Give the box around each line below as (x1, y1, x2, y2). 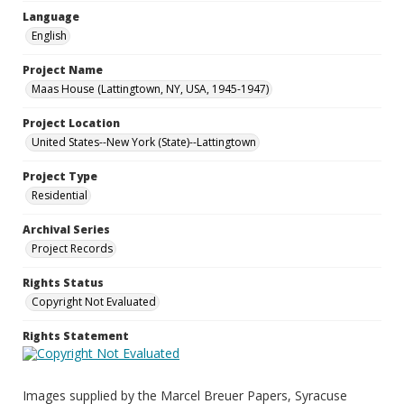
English (32, 28, 67, 43)
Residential (32, 188, 87, 203)
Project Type (23, 169, 97, 184)
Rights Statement (23, 328, 129, 344)
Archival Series (23, 222, 110, 237)
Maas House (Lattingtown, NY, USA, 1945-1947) (32, 81, 269, 96)
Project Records (32, 241, 113, 256)
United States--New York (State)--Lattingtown (32, 134, 256, 150)
